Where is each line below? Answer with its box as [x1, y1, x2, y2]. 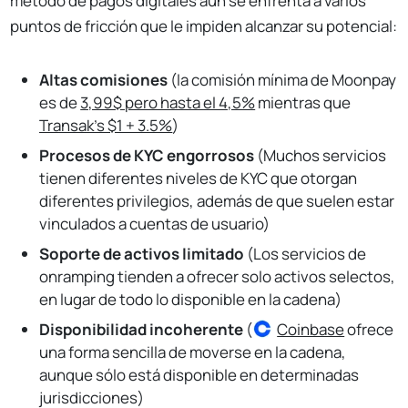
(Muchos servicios [254, 144, 387, 166]
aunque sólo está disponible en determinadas [39, 364, 360, 386]
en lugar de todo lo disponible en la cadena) [39, 288, 342, 310]
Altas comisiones [39, 68, 168, 90]
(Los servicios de [244, 242, 367, 264]
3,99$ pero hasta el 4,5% [80, 91, 256, 113]
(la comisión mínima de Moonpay [168, 68, 397, 90]
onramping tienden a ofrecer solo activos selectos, [39, 265, 396, 287]
